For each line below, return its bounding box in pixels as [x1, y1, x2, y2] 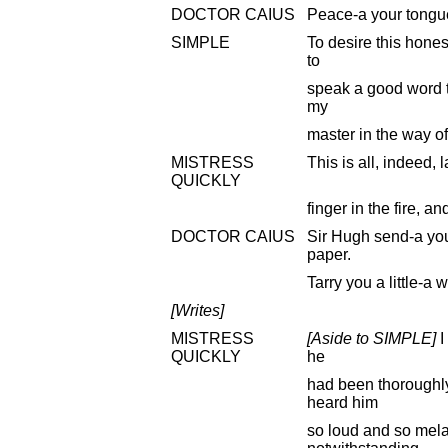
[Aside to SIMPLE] [307, 329, 436, 347]
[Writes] [171, 301, 224, 319]
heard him [307, 393, 378, 411]
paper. [307, 245, 351, 263]
